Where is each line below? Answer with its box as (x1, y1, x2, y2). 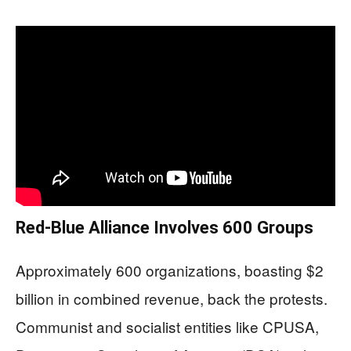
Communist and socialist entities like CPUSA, (16, 315, 319, 337)
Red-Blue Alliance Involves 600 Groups (16, 217, 313, 237)
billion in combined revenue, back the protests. (16, 287, 327, 309)
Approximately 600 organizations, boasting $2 (16, 259, 324, 280)
